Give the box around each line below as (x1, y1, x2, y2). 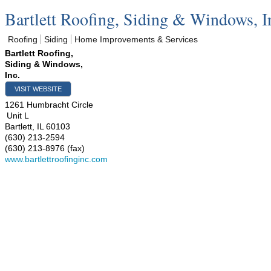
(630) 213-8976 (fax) (5, 143, 85, 153)
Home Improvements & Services (74, 34, 198, 44)
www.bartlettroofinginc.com (5, 154, 108, 164)
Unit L (7, 111, 29, 120)
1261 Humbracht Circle (5, 100, 93, 109)
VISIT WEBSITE (15, 85, 62, 93)
